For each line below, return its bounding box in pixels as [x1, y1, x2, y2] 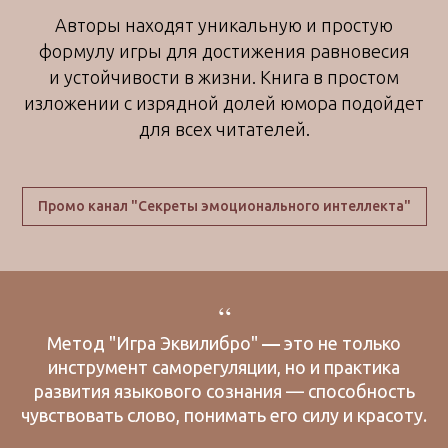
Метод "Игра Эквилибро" [47, 333, 262, 354]
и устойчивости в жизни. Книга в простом [49, 67, 399, 87]
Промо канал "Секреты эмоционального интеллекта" [37, 198, 411, 215]
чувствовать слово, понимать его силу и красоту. [21, 405, 427, 426]
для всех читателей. [138, 119, 310, 139]
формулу [38, 41, 119, 61]
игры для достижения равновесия [118, 41, 410, 61]
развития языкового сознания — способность [33, 381, 415, 402]
